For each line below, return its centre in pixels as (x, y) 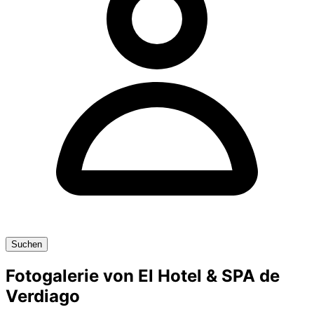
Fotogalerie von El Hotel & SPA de (143, 275)
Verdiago (43, 296)
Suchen (27, 244)
